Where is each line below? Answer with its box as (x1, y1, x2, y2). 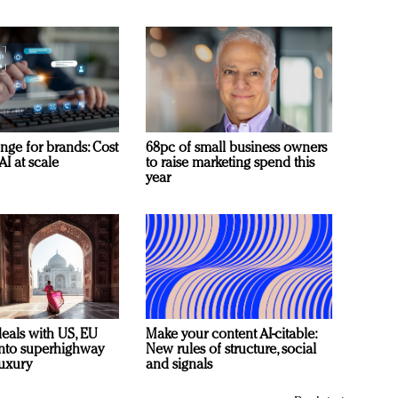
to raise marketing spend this (146, 155, 314, 171)
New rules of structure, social (146, 343, 316, 358)
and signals (146, 358, 212, 373)
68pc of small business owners (146, 140, 327, 155)
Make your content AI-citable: (146, 328, 316, 343)
